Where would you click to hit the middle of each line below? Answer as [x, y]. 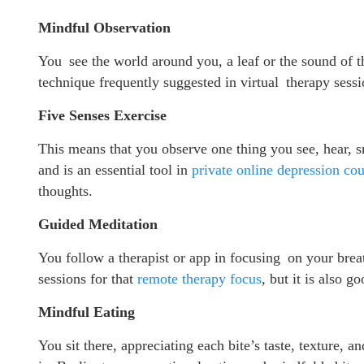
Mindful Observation [104, 27]
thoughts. [65, 191]
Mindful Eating [87, 312]
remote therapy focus [199, 278]
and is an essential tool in [115, 169]
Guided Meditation [98, 224]
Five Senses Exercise [102, 115]
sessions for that [88, 278]
